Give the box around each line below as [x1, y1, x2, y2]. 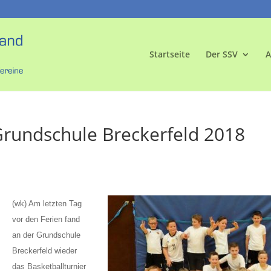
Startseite [149, 48, 190, 60]
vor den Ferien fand [12, 215, 80, 224]
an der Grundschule [12, 230, 81, 240]
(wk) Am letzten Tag [12, 199, 82, 208]
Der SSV [205, 48, 238, 60]
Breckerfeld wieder [12, 246, 77, 255]
